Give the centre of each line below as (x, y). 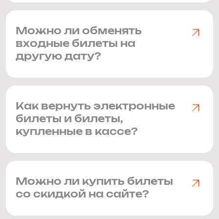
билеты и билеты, (69, 119)
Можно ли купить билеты (94, 182)
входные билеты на (76, 44)
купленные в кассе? (77, 132)
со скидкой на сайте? (82, 195)
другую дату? (58, 57)
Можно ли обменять (79, 31)
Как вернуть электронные (95, 107)
